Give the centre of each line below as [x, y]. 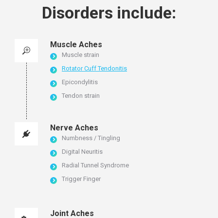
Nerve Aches [74, 127]
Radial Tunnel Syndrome [95, 165]
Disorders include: [109, 12]
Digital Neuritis [82, 151]
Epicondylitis [80, 82]
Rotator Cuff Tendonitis [94, 68]
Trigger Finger [81, 179]
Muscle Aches [76, 44]
